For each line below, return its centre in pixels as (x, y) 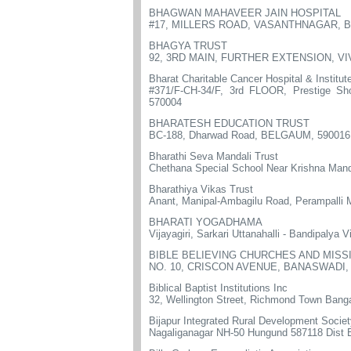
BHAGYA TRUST (188, 46)
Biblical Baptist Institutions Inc (218, 288)
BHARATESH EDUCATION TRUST (229, 123)
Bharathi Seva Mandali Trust (213, 156)
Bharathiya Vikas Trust (201, 189)
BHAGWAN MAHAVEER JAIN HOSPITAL (245, 13)
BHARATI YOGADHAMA (206, 222)
